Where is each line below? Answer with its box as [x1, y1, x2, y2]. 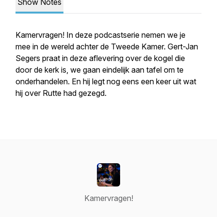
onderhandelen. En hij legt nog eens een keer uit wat [15, 77, 196, 86]
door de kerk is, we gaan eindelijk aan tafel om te [15, 65, 184, 75]
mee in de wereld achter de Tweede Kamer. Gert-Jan [15, 42, 198, 51]
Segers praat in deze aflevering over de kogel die [15, 53, 185, 63]
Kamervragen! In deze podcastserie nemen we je [15, 30, 186, 40]
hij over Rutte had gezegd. [15, 88, 108, 98]
